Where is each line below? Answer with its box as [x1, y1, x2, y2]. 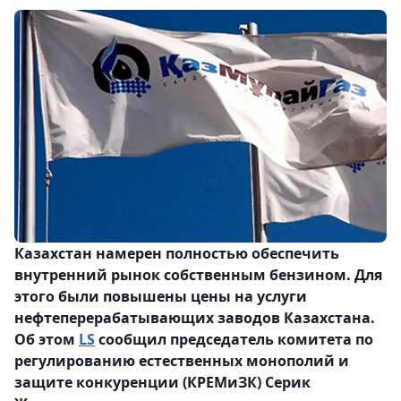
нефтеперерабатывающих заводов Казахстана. [14, 308, 375, 328]
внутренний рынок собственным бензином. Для [14, 265, 382, 286]
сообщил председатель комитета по [95, 329, 373, 350]
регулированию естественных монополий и [14, 351, 349, 371]
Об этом [14, 329, 79, 350]
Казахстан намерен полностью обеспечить [14, 243, 339, 264]
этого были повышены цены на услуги [14, 286, 307, 307]
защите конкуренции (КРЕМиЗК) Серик [14, 372, 311, 393]
